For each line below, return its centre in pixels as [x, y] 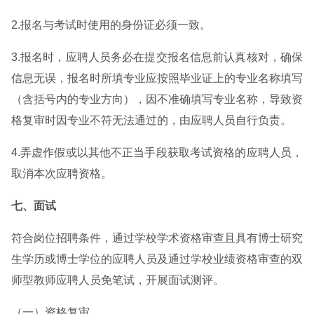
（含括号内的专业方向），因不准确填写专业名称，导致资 [157, 99]
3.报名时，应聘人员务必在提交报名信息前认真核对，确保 [157, 57]
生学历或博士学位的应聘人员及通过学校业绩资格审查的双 [157, 259]
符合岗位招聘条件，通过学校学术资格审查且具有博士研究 [157, 238]
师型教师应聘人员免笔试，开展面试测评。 [118, 280]
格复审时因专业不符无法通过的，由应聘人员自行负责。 [151, 120]
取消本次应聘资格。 [62, 173]
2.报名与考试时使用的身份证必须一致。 [111, 25]
